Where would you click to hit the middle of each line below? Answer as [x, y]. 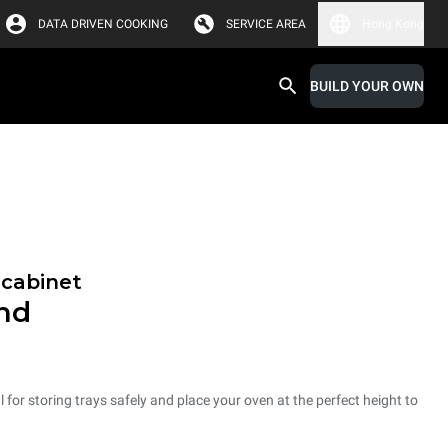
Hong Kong [393, 24]
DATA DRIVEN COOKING [103, 24]
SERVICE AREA [266, 24]
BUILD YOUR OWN [367, 86]
